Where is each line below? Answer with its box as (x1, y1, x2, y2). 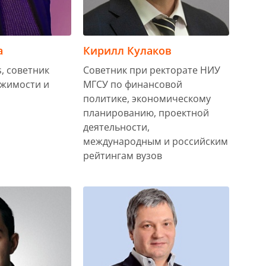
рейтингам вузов (83, 148, 162, 162)
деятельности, (83, 120, 150, 134)
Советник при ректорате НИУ (83, 63, 220, 77)
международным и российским (83, 134, 228, 148)
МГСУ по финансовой (83, 77, 182, 91)
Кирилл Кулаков (83, 43, 172, 58)
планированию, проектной (83, 106, 209, 119)
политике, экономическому (83, 91, 211, 105)
